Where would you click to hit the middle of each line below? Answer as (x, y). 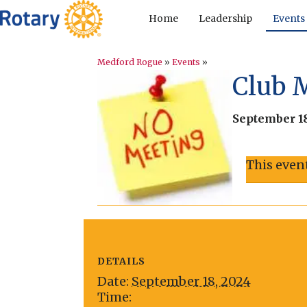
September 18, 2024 (191, 282)
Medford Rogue (130, 62)
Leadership (225, 19)
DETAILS (121, 261)
